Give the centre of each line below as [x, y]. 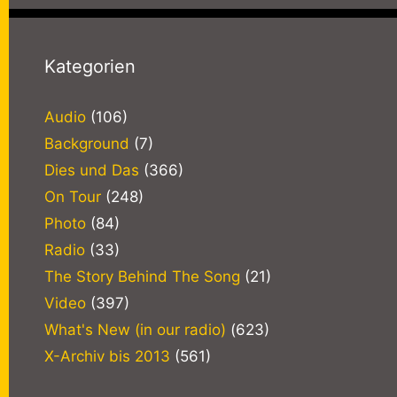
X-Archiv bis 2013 [107, 356]
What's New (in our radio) [135, 329]
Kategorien [90, 66]
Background [87, 143]
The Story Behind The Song [142, 276]
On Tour [73, 196]
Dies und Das [92, 170]
